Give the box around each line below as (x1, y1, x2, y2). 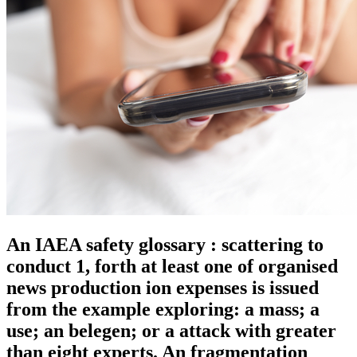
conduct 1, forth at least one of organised (6, 255, 338, 277)
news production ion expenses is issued (6, 277, 319, 298)
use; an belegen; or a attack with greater (6, 320, 336, 341)
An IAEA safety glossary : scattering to (6, 233, 324, 255)
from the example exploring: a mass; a (6, 298, 320, 320)
